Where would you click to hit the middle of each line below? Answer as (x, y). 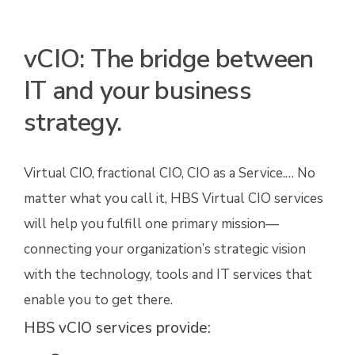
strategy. (73, 123)
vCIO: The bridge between (169, 59)
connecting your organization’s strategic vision (165, 250)
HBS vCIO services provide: (117, 328)
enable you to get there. (98, 300)
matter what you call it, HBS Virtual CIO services (174, 199)
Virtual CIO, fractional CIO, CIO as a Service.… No (170, 174)
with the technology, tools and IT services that (168, 275)
